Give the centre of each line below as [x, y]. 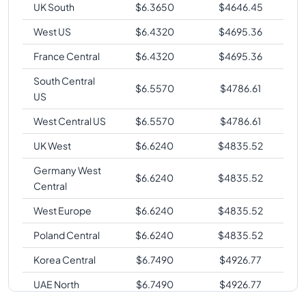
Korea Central [65, 259]
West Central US [70, 121]
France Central [67, 56]
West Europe [62, 210]
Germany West [67, 170]
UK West [52, 145]
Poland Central [67, 235]
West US [52, 31]
